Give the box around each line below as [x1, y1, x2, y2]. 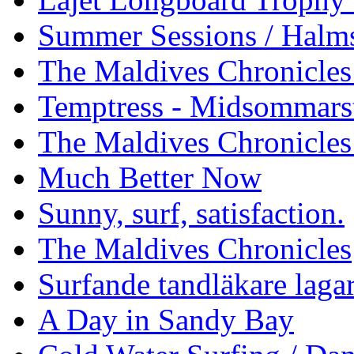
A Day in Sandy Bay [38, 302, 294, 337]
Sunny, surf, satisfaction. [38, 195, 345, 230]
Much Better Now [38, 160, 262, 194]
